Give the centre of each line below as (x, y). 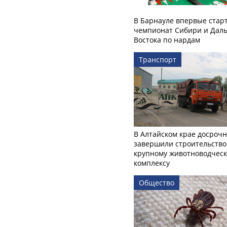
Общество (157, 182)
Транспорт (158, 60)
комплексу (152, 163)
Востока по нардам (167, 40)
